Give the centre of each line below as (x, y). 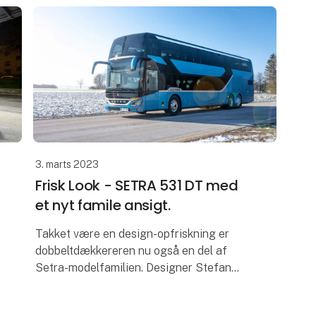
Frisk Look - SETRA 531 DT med (137, 185)
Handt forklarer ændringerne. (112, 284)
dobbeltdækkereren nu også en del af (132, 250)
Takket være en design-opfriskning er (133, 233)
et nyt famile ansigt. (103, 205)
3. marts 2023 (67, 165)
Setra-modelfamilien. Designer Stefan (134, 267)
